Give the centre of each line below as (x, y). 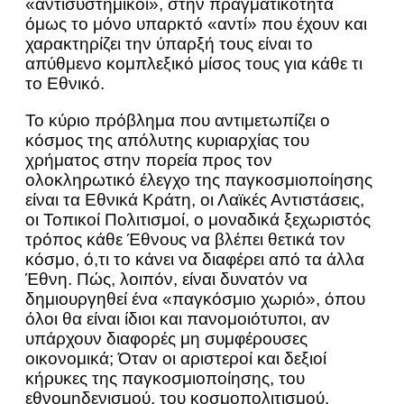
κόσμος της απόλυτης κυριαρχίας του (167, 140)
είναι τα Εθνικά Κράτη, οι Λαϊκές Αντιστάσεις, (195, 200)
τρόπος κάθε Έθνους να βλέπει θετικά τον (185, 239)
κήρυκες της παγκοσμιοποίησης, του (165, 378)
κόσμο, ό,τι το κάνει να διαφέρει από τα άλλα (195, 259)
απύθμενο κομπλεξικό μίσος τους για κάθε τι (194, 64)
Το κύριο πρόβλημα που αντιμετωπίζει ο (178, 120)
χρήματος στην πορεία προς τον (149, 160)
